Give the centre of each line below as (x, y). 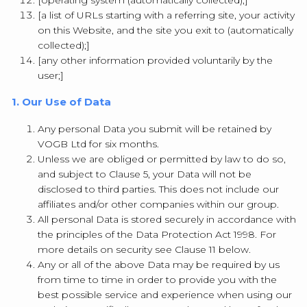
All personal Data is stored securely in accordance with (167, 219)
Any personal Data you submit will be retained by (155, 129)
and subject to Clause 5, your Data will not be (145, 174)
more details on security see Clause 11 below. (144, 249)
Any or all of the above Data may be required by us (159, 265)
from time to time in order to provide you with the (157, 280)
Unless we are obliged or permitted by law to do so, (162, 159)
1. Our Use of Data (61, 102)
